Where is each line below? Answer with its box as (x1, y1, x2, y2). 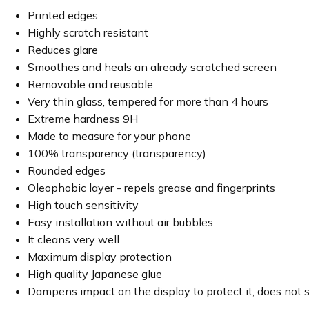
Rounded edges (28, 163, 106, 177)
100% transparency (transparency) (28, 146, 206, 160)
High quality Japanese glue (28, 267, 162, 281)
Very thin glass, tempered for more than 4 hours (28, 94, 268, 108)
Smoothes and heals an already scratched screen (28, 60, 277, 74)
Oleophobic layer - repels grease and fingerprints (28, 181, 275, 195)
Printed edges (28, 8, 98, 22)
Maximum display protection (28, 250, 172, 263)
